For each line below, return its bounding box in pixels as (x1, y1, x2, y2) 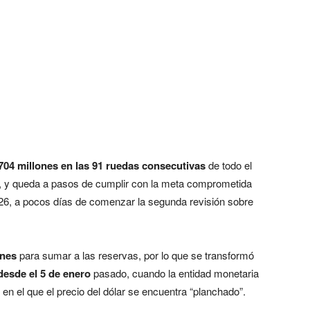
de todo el (206, 157, 252, 172)
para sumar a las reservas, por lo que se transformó (17, 247, 254, 262)
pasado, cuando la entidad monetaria (91, 265, 259, 280)
